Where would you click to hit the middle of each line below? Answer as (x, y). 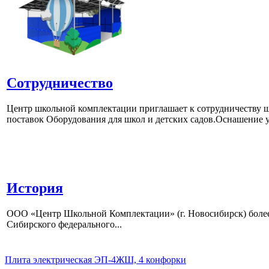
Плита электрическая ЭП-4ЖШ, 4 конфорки (95, 259)
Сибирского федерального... (64, 224)
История (35, 188)
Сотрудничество (60, 83)
